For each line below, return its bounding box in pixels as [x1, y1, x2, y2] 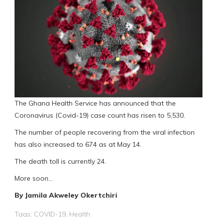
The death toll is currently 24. [15, 156, 106, 166]
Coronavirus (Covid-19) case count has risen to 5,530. [15, 110, 185, 120]
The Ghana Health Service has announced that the [15, 98, 176, 108]
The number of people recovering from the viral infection [15, 127, 195, 137]
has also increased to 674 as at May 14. [15, 139, 141, 149]
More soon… [15, 173, 53, 183]
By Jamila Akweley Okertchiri [15, 190, 117, 200]
